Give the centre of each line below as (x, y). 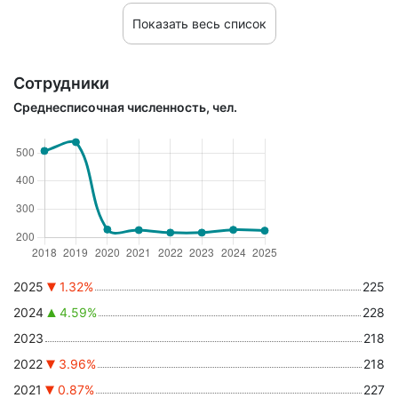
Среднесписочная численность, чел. (125, 107)
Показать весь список (199, 24)
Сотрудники (61, 83)
